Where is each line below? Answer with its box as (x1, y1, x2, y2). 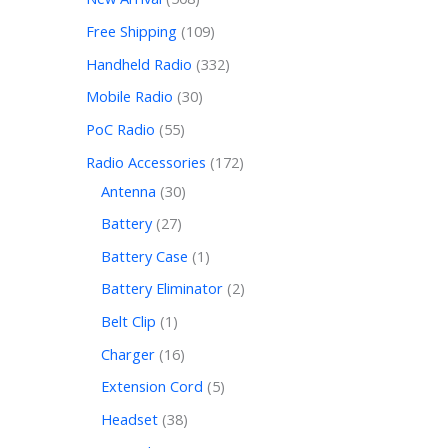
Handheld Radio (86, 53, 193, 74)
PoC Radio (86, 118, 156, 139)
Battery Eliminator (101, 278, 224, 299)
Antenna (101, 180, 157, 201)
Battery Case (101, 245, 189, 266)
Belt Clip (101, 311, 157, 332)
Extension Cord (101, 376, 204, 397)
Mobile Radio (86, 86, 174, 107)
